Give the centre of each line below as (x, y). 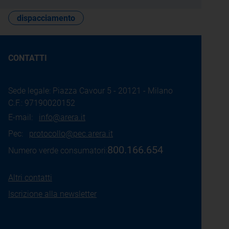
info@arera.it (62, 117)
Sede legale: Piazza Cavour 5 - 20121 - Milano (90, 91)
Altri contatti (30, 178)
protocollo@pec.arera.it (71, 134)
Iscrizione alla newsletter (52, 194)
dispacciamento (46, 18)
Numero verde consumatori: (58, 151)
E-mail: (24, 117)
